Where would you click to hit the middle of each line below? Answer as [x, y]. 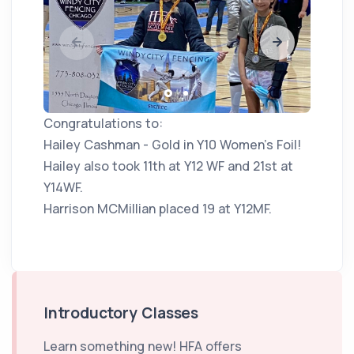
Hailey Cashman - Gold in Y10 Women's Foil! [172, 144]
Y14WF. [63, 187]
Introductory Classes [121, 313]
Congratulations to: [103, 123]
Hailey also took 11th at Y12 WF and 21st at [168, 166]
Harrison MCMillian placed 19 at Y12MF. [158, 208]
